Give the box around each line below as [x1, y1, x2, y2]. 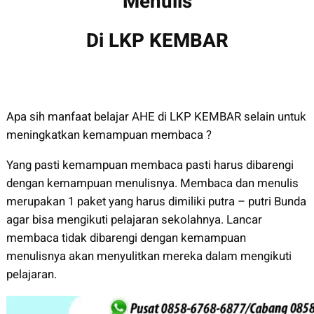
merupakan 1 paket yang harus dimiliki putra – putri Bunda [6, 192, 306, 210]
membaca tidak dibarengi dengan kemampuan [6, 228, 246, 247]
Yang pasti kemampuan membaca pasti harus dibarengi [6, 156, 294, 174]
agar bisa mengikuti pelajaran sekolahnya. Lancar [6, 210, 262, 228]
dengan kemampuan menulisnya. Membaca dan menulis [6, 174, 299, 192]
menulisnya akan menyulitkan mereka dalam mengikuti [6, 247, 292, 265]
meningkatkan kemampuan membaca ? [6, 125, 212, 144]
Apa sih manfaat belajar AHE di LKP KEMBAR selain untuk [6, 107, 306, 125]
